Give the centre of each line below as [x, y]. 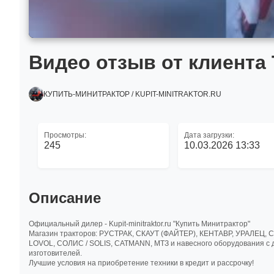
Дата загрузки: [209, 135]
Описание [65, 198]
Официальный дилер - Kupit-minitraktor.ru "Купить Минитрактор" [139, 224]
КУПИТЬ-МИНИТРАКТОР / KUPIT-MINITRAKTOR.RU [132, 94]
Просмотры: [65, 135]
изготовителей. [55, 253]
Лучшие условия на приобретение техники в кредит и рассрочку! [141, 263]
